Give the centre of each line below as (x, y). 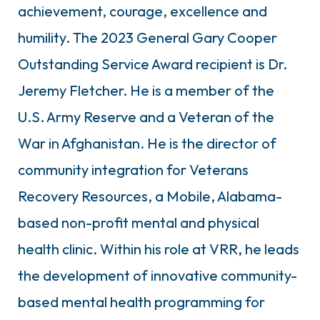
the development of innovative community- (157, 275)
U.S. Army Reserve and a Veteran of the (146, 116)
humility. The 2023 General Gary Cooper (147, 37)
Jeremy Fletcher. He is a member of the (146, 90)
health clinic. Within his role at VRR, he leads (159, 249)
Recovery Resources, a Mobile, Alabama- (150, 196)
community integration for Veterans (133, 169)
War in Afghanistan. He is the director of (147, 143)
